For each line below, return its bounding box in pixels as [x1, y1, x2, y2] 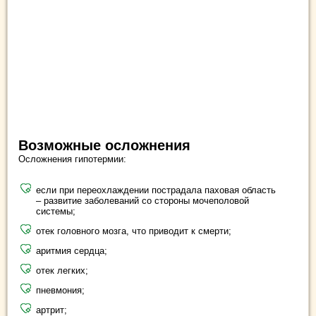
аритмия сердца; [36, 245, 107, 256]
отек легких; [36, 265, 88, 276]
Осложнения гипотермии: [18, 153, 126, 164]
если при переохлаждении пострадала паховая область [36, 184, 276, 195]
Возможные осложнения [18, 137, 190, 153]
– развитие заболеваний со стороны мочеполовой [36, 195, 249, 206]
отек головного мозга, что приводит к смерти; [36, 225, 231, 236]
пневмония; [36, 284, 85, 296]
